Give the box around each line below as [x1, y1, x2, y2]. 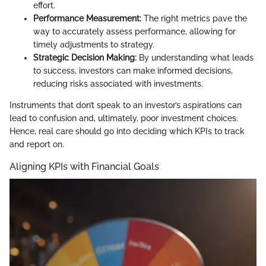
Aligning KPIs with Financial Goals [9, 160, 159, 172]
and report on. [9, 139, 64, 149]
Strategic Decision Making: [33, 52, 137, 62]
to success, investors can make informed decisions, [33, 65, 233, 75]
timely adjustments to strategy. [33, 39, 154, 49]
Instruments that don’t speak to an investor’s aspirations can [9, 100, 242, 110]
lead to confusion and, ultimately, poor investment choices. [9, 113, 238, 123]
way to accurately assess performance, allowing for [33, 26, 236, 36]
